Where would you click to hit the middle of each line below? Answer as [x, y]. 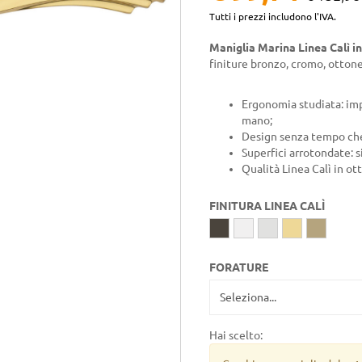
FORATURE [239, 267]
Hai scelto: [236, 335]
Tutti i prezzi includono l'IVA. [273, 17]
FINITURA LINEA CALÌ [267, 206]
